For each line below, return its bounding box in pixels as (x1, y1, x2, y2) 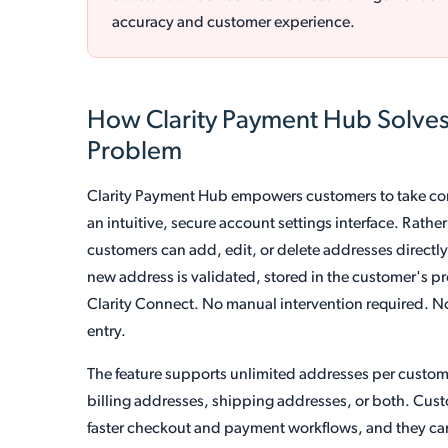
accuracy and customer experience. (112, 15, 356, 31)
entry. (87, 324, 127, 340)
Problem (87, 139, 183, 166)
